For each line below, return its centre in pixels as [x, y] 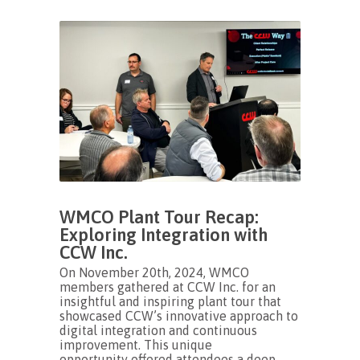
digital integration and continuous [158, 330]
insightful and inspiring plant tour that [170, 301]
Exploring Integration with [164, 235]
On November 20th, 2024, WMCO [154, 272]
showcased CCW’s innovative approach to [179, 316]
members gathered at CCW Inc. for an [168, 287]
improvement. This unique [136, 345]
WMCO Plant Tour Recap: [159, 217]
